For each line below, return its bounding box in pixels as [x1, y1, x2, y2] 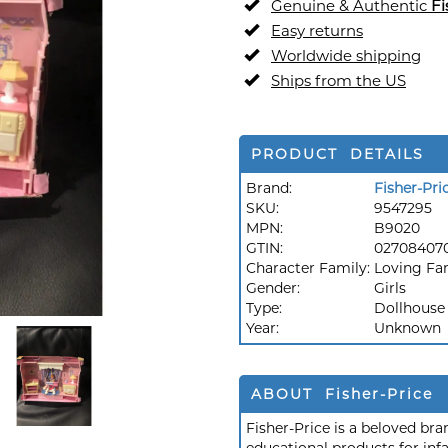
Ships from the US [271, 71, 406, 90]
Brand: [246, 179, 292, 197]
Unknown [374, 319, 441, 337]
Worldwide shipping [271, 46, 421, 65]
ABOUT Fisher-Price [251, 385, 433, 403]
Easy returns [271, 21, 363, 40]
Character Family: [246, 259, 374, 277]
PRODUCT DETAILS [251, 145, 424, 163]
